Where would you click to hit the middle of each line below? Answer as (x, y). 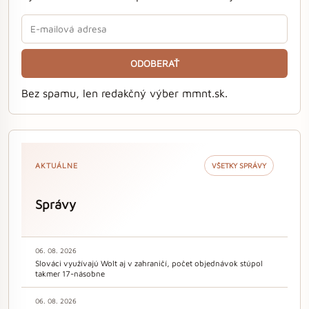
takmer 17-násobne (70, 273)
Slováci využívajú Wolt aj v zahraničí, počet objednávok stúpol (149, 263)
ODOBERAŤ (154, 64)
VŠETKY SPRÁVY (239, 166)
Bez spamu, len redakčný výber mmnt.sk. (124, 93)
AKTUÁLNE (57, 166)
